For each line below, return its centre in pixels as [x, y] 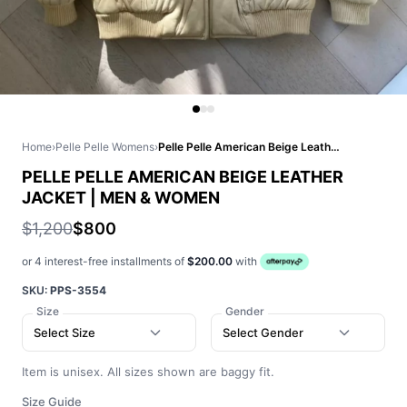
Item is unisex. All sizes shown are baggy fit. [148, 372]
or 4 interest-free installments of [104, 261]
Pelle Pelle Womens [105, 147]
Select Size [65, 332]
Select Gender [263, 332]
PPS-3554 [78, 290]
